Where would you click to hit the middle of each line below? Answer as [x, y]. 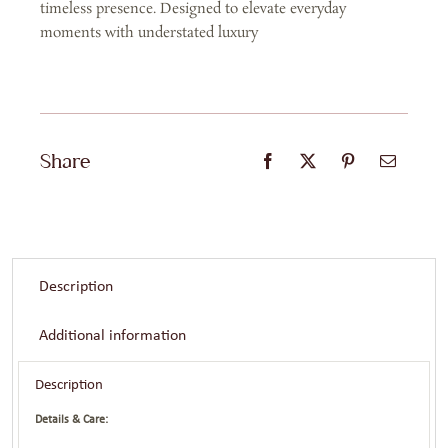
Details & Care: [72, 419]
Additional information [112, 335]
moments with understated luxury [148, 32]
